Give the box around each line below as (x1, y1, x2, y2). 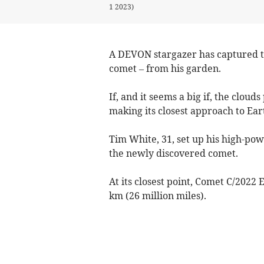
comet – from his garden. (108, 62, 221, 74)
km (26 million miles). (108, 190, 206, 202)
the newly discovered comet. (108, 147, 238, 159)
